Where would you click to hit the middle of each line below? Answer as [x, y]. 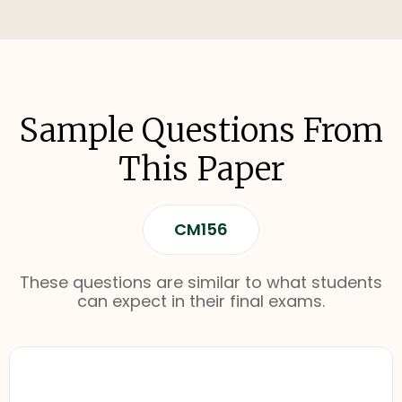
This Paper [201, 169]
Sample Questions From [201, 131]
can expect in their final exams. [201, 301]
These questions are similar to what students [201, 282]
